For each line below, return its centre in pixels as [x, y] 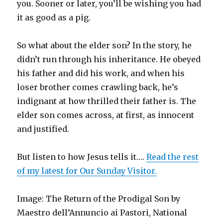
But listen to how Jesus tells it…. [82, 157]
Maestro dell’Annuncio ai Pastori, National [102, 213]
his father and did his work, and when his [101, 73]
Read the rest [173, 157]
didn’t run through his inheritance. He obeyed [109, 59]
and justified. [43, 129]
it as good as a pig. [54, 18]
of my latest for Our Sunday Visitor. [87, 171]
